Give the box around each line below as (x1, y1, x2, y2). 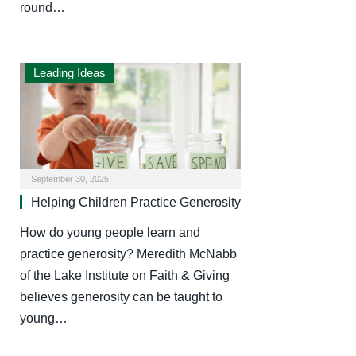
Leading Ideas (33, 65, 106, 79)
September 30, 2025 (31, 174, 109, 184)
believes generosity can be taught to (20, 290, 222, 304)
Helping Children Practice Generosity (31, 195, 241, 210)
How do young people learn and (20, 226, 200, 240)
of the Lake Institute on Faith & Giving (20, 269, 230, 283)
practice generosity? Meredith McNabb (20, 247, 237, 261)
